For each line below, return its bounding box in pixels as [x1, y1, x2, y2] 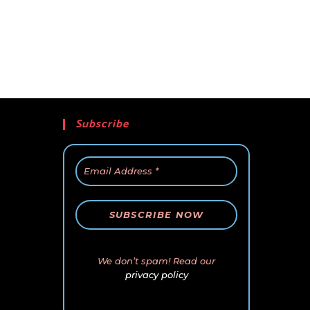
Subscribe [75, 115, 129, 134]
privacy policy [125, 269, 188, 281]
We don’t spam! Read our [98, 255, 215, 267]
